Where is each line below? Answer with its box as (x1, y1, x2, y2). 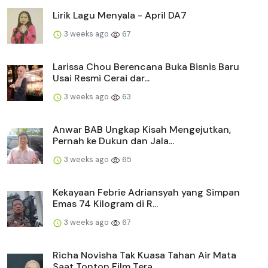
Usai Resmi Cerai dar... (53, 72, 150, 85)
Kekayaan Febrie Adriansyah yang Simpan (53, 186, 240, 199)
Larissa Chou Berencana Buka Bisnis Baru (53, 60, 239, 74)
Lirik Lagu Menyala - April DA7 (53, 9, 187, 22)
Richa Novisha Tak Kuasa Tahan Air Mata (53, 249, 236, 262)
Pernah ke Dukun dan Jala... (53, 135, 174, 148)
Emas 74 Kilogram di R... (53, 197, 158, 211)
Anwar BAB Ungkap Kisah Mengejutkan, (53, 123, 231, 136)
